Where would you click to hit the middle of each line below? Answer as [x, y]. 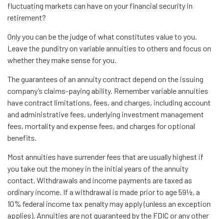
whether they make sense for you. [62, 60]
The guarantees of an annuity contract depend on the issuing [105, 79]
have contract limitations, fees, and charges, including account [109, 102]
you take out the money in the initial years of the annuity [98, 168]
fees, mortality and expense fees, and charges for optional [101, 126]
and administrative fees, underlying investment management [106, 114]
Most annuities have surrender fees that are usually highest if [105, 157]
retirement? [27, 17]
